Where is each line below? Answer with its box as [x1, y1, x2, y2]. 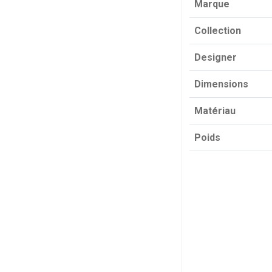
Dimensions [194, 78, 248, 90]
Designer [194, 52, 237, 63]
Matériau [194, 105, 236, 117]
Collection [194, 25, 241, 36]
